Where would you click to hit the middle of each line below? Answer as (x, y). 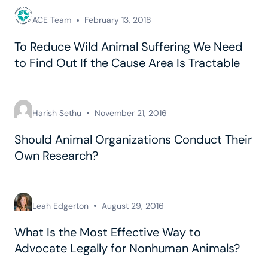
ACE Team (52, 20)
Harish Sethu (57, 113)
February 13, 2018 (118, 20)
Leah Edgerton (60, 205)
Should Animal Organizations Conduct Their (133, 139)
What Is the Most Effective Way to (108, 232)
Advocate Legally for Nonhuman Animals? (127, 249)
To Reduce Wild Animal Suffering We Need (129, 46)
